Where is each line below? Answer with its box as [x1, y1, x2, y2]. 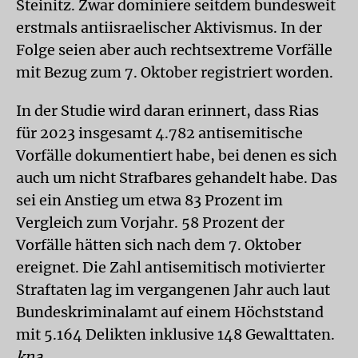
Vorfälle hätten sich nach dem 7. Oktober [16, 236, 301, 254]
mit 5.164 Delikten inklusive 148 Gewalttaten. [16, 325, 335, 344]
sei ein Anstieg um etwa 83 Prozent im [16, 191, 283, 209]
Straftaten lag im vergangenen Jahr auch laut [16, 280, 330, 299]
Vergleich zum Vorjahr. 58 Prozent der [16, 213, 284, 232]
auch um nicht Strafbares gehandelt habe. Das [16, 169, 337, 187]
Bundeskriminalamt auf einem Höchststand [16, 303, 324, 321]
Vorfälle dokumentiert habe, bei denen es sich [16, 146, 337, 165]
